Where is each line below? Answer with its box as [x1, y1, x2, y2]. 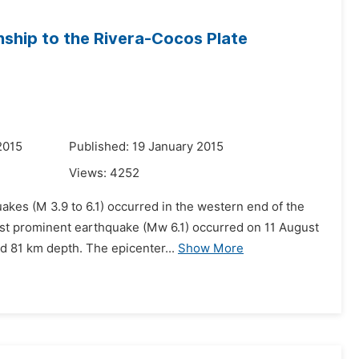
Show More [178, 241, 244, 256]
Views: [69, 166, 110, 180]
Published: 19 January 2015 [69, 139, 224, 154]
